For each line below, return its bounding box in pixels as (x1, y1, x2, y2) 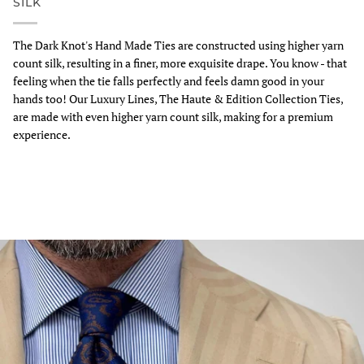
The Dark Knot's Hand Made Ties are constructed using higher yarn (13, 37, 344, 53)
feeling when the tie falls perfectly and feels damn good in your (13, 72, 324, 89)
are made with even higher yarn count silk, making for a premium (13, 108, 333, 124)
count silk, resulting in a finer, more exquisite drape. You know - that (13, 54, 347, 71)
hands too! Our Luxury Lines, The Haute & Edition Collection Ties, (13, 90, 343, 106)
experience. (13, 126, 71, 142)
